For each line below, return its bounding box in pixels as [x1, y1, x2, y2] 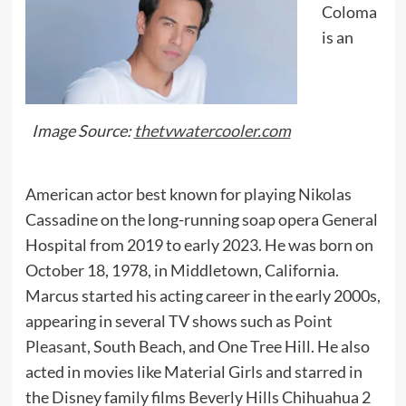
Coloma [321, 2, 377, 23]
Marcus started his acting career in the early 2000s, [24, 285, 381, 305]
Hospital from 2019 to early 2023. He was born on [24, 234, 373, 255]
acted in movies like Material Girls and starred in [24, 361, 362, 382]
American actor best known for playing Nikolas [24, 183, 352, 204]
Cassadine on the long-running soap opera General [24, 208, 378, 229]
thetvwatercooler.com [133, 120, 291, 140]
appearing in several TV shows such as [24, 310, 294, 331]
